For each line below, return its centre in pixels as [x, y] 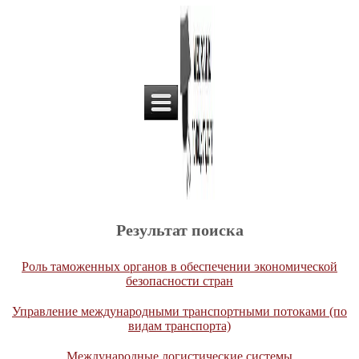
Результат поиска [179, 230]
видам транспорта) [179, 326]
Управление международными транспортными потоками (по [179, 311]
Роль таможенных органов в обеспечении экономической [179, 266]
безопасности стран [179, 281]
